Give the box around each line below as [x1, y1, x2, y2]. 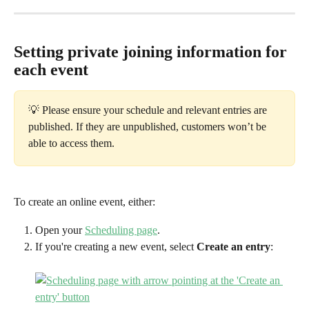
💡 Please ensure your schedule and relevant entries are [28, 103, 270, 116]
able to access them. [28, 137, 114, 149]
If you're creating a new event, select [35, 241, 197, 253]
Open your [35, 223, 85, 236]
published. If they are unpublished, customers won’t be [28, 120, 269, 132]
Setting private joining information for [14, 42, 291, 61]
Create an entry [197, 241, 270, 253]
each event [14, 60, 88, 79]
